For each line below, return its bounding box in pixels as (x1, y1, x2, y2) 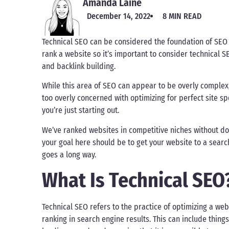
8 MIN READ (163, 11, 201, 21)
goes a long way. (42, 149, 96, 159)
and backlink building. (42, 61, 116, 71)
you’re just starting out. (42, 105, 119, 116)
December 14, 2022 (87, 11, 150, 21)
